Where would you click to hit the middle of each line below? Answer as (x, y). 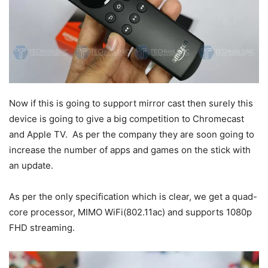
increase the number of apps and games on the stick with (130, 150)
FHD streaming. (42, 228)
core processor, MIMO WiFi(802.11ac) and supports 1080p (130, 212)
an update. (31, 166)
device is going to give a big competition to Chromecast (127, 119)
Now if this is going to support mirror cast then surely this (131, 103)
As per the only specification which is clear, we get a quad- (133, 197)
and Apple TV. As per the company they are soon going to (132, 135)
